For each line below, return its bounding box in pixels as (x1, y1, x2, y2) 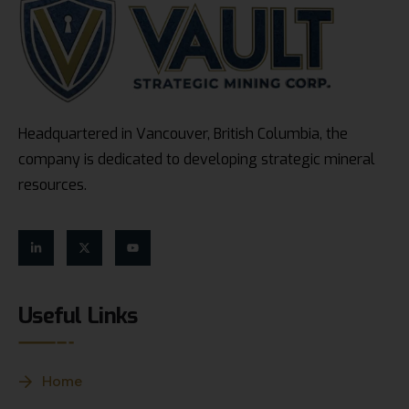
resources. (18, 174, 87, 194)
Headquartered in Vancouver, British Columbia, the (18, 123, 348, 143)
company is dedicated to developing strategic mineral (18, 149, 375, 169)
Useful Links (18, 300, 138, 330)
